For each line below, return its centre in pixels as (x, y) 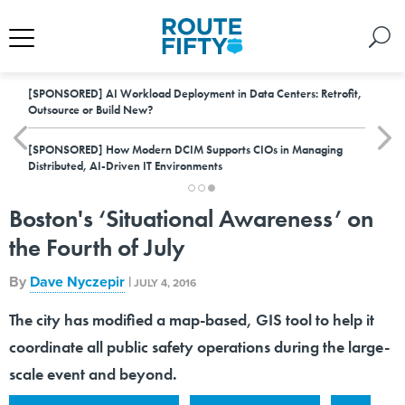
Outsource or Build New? (90, 110)
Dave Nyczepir (77, 282)
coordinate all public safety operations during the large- (199, 347)
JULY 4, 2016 (165, 283)
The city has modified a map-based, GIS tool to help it (192, 320)
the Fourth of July (97, 247)
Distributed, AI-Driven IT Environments (125, 166)
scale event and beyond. (93, 374)
